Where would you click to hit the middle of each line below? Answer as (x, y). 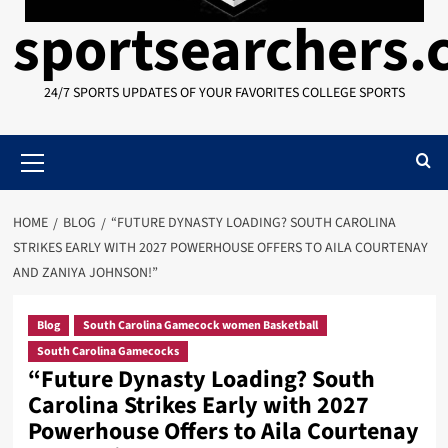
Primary (59, 145)
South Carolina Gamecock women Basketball (200, 325)
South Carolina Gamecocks (107, 351)
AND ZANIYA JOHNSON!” (85, 273)
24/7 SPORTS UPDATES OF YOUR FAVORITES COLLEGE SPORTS (224, 93)
